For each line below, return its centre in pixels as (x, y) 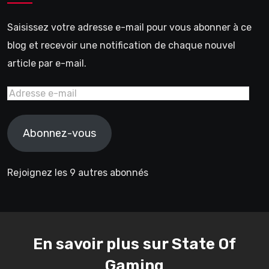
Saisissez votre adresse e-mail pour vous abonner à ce (129, 27)
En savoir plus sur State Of (134, 244)
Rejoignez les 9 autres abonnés (78, 172)
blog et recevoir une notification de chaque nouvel (121, 45)
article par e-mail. (47, 63)
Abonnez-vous (59, 133)
